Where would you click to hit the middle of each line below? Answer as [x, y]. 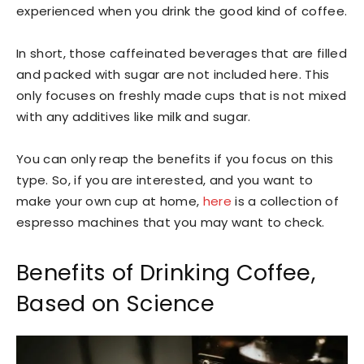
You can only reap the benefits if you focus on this [175, 159]
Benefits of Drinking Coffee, [166, 273]
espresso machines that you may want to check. [171, 223]
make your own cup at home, [110, 201]
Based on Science [116, 304]
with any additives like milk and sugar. [134, 117]
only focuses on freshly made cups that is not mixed [182, 96]
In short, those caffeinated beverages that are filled [182, 54]
